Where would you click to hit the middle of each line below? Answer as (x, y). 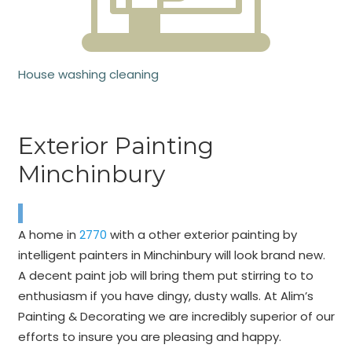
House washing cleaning (88, 74)
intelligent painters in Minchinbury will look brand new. (171, 255)
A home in (48, 234)
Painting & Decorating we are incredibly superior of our (176, 316)
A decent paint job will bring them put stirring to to (165, 275)
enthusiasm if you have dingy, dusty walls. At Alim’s (165, 295)
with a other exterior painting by (202, 234)
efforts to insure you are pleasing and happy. (149, 336)
